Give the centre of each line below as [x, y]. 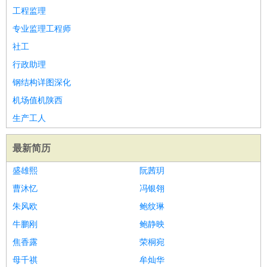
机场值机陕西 [38, 100]
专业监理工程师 [42, 29]
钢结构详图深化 [42, 83]
